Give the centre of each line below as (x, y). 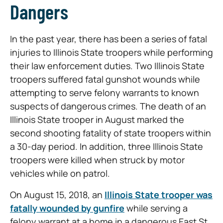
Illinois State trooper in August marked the (97, 119)
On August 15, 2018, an (57, 195)
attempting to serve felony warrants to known (105, 92)
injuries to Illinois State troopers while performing (111, 52)
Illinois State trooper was (159, 195)
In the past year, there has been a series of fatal (109, 39)
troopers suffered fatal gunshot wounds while (105, 79)
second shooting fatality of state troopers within (111, 133)
